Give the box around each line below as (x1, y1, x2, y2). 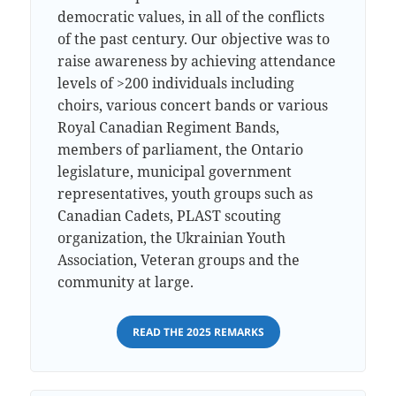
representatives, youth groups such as (57, 183, 314, 203)
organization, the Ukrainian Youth (57, 227, 286, 247)
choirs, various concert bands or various (57, 95, 329, 115)
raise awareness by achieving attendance (57, 50, 337, 71)
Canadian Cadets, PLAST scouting (57, 205, 282, 225)
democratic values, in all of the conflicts (57, 6, 325, 27)
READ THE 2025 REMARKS (132, 324, 264, 339)
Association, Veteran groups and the (57, 249, 301, 270)
